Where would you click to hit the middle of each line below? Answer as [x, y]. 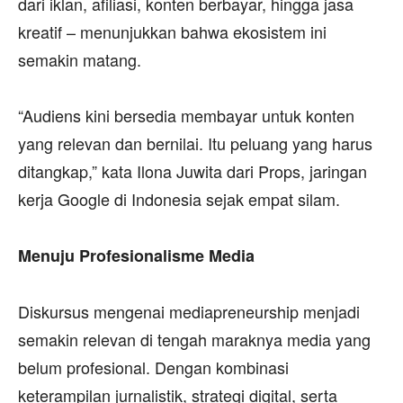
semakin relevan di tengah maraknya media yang [194, 339]
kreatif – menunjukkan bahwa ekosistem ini [172, 31]
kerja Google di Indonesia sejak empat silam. [179, 198]
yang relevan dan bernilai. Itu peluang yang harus [195, 143]
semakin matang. [80, 59]
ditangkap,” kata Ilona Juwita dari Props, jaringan [193, 170]
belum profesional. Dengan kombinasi [153, 367]
